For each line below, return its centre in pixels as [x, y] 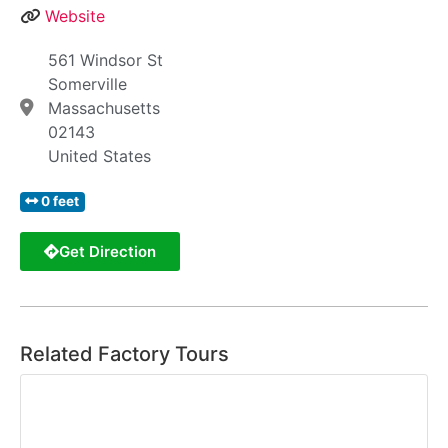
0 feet [60, 201]
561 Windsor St [105, 60]
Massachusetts [103, 108]
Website [75, 16]
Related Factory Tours [124, 354]
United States [99, 156]
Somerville [87, 84]
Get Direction [107, 252]
